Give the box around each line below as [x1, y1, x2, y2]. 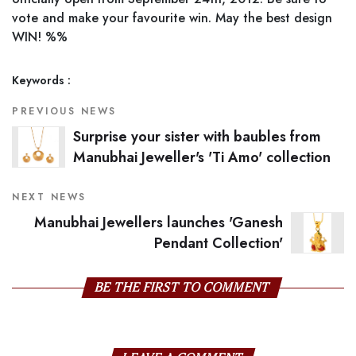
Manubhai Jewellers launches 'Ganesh [34, 212, 283, 233]
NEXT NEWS [12, 190, 87, 204]
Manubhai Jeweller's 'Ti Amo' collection [73, 147, 331, 168]
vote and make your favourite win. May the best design [12, 9, 332, 27]
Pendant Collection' [154, 233, 283, 253]
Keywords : [12, 72, 71, 88]
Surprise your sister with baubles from [73, 126, 321, 147]
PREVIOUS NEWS [12, 104, 117, 118]
